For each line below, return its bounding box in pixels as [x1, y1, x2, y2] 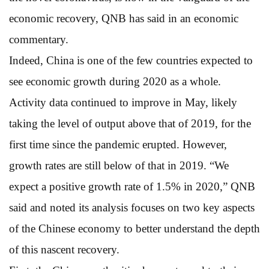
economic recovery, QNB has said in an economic [9, 11, 238, 25]
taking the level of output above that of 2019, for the [9, 116, 251, 130]
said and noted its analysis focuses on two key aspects [9, 201, 255, 214]
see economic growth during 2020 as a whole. [9, 74, 221, 88]
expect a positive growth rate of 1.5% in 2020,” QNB [9, 180, 255, 193]
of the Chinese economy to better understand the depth [9, 222, 260, 235]
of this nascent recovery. [9, 243, 119, 256]
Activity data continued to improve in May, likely [9, 95, 237, 109]
